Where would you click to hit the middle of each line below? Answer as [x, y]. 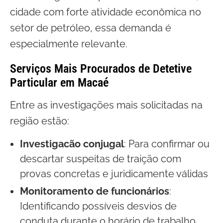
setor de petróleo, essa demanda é [91, 28]
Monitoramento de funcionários [95, 191]
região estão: [40, 121]
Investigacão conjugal [72, 144]
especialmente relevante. [69, 44]
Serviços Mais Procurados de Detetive [101, 69]
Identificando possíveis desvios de [98, 206]
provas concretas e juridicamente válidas [114, 174]
